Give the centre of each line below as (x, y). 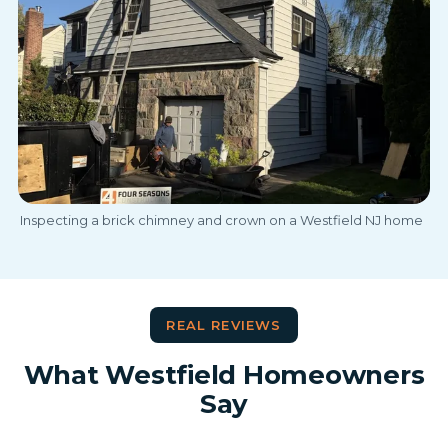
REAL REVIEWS (224, 325)
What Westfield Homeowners (224, 375)
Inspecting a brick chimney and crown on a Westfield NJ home (221, 219)
